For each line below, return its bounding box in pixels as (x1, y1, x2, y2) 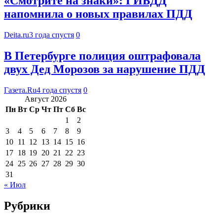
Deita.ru (4, 30, 29, 39)
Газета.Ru (4, 85, 37, 94)
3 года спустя (29, 30, 74, 39)
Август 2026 (25, 94, 67, 103)
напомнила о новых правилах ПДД (4, 7, 192, 20)
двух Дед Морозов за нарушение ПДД (4, 62, 205, 75)
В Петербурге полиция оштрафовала (4, 49, 201, 62)
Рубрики (4, 199, 50, 212)
